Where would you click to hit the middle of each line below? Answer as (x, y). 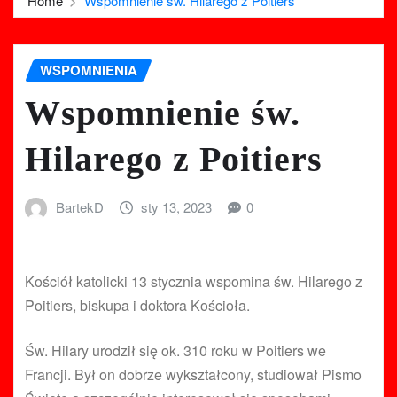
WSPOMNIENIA (89, 70)
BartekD (79, 206)
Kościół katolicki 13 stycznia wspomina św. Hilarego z (194, 282)
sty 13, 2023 (177, 206)
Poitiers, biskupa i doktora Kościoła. (137, 306)
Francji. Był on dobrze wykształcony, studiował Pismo (193, 375)
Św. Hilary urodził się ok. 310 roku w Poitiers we (175, 351)
